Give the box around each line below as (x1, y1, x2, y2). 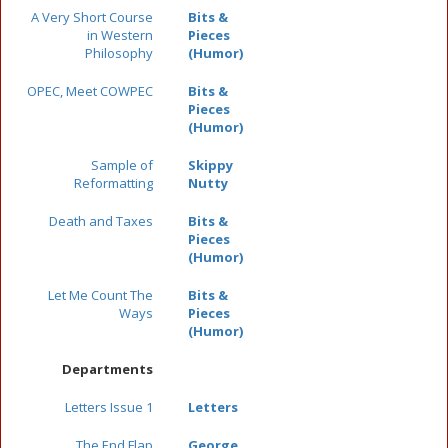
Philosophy (85, 44, 153, 62)
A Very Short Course (31, 8, 153, 26)
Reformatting (74, 174, 153, 192)
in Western (87, 26, 153, 44)
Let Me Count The (48, 286, 153, 304)
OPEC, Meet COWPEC (27, 82, 153, 100)
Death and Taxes (49, 212, 153, 230)
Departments (62, 360, 153, 378)
